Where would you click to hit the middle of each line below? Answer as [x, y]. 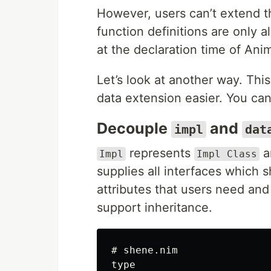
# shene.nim [145, 250]
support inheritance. [155, 207]
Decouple [134, 128]
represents [160, 153]
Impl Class [227, 154]
